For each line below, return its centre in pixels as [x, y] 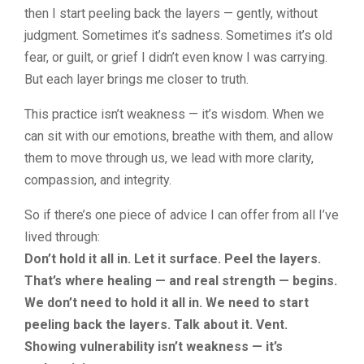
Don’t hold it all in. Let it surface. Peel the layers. [173, 258]
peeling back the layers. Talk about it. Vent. [156, 324]
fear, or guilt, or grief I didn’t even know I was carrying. [176, 57]
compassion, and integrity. [98, 180]
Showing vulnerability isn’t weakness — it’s [154, 346]
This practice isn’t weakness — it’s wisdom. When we [174, 114]
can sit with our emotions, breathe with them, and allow [179, 136]
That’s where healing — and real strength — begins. [181, 280]
